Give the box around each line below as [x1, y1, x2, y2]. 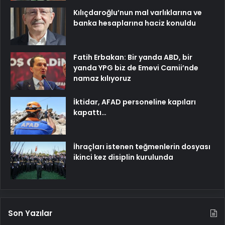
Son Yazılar [8, 207, 52, 218]
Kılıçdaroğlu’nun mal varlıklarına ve [73, 7, 202, 18]
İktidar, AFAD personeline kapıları [73, 96, 196, 107]
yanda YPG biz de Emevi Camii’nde [73, 62, 198, 73]
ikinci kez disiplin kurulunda [73, 152, 173, 162]
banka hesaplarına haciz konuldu [73, 18, 196, 28]
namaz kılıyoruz [73, 73, 131, 83]
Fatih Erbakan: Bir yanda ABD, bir [73, 52, 192, 62]
